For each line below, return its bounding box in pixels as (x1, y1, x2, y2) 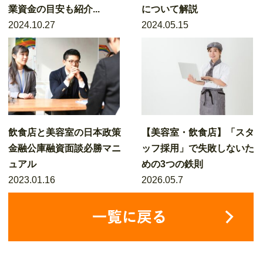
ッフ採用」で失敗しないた (141, 143, 255, 153)
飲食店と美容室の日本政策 (8, 127, 121, 137)
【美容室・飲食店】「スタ (141, 127, 255, 137)
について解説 (141, 4, 198, 14)
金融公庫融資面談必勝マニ (8, 143, 121, 153)
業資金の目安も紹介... (8, 4, 100, 14)
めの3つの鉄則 (141, 159, 204, 169)
